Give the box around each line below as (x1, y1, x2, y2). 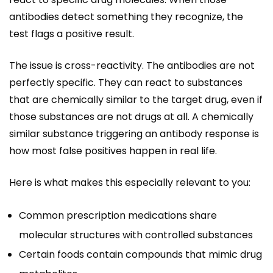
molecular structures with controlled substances (19, 228, 253, 243)
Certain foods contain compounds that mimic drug (19, 247, 262, 262)
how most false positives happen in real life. (9, 144, 217, 158)
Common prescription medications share (19, 208, 217, 223)
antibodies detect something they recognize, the (9, 10, 243, 24)
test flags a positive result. (9, 27, 134, 41)
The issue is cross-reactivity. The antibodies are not (9, 58, 255, 73)
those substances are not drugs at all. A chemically (9, 110, 253, 124)
